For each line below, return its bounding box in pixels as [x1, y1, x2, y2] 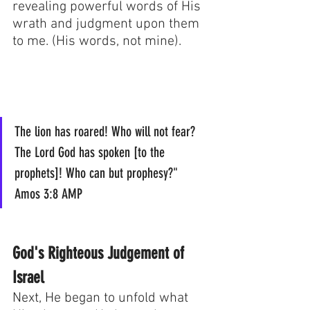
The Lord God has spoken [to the [15, 144, 168, 161]
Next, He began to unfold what [12, 290, 192, 307]
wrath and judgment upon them [12, 16, 203, 33]
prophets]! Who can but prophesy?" [15, 165, 185, 182]
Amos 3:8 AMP [15, 185, 82, 203]
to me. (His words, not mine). [12, 33, 185, 51]
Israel [12, 268, 44, 288]
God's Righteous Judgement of [12, 244, 188, 264]
